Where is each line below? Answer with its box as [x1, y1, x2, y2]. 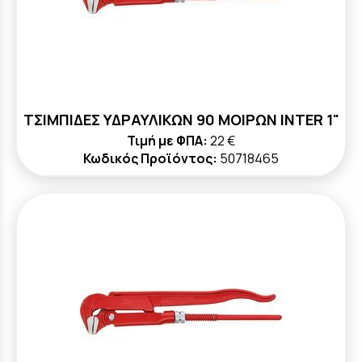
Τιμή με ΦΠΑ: [127, 132, 208, 149]
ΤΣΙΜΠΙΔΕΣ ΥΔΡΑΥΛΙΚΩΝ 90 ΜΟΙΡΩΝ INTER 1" [23, 110, 339, 129]
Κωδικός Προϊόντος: [83, 149, 217, 167]
